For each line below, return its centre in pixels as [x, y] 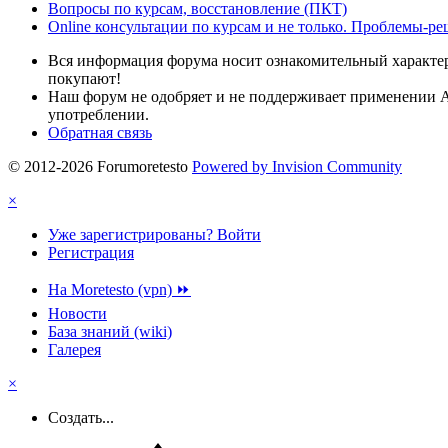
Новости [77, 313]
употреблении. [98, 114]
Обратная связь [100, 132]
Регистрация [91, 252]
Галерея [74, 349]
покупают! [84, 78]
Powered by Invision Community [297, 166]
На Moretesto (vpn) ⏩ [119, 289]
